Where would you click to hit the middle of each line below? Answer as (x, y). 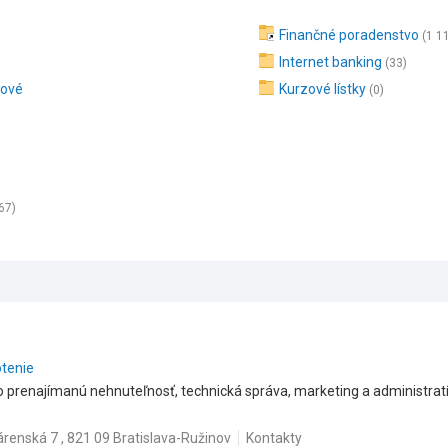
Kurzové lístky (323, 89)
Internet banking (331, 62)
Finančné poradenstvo (349, 35)
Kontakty (274, 438)
